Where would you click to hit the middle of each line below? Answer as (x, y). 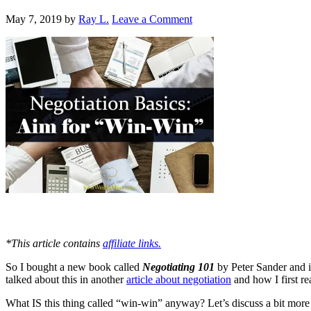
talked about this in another (66, 280)
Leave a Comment (152, 19)
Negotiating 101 (178, 267)
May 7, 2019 (34, 19)
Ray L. (94, 19)
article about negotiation (179, 280)
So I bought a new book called (74, 267)
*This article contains (54, 244)
